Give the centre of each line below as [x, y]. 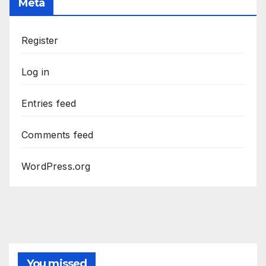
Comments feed [58, 135]
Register [40, 41]
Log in [36, 72]
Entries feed [49, 104]
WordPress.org [56, 167]
